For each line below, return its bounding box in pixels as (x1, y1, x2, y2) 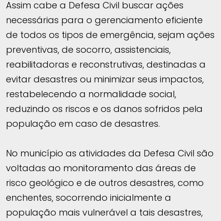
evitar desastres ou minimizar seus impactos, (6, 73, 204, 85)
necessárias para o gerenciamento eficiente (6, 13, 203, 26)
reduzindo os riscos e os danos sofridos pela (6, 102, 203, 115)
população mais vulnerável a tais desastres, (6, 206, 203, 219)
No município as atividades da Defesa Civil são (6, 147, 214, 159)
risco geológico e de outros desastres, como (6, 176, 204, 189)
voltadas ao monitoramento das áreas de (6, 161, 196, 174)
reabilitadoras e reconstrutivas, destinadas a (6, 58, 206, 71)
